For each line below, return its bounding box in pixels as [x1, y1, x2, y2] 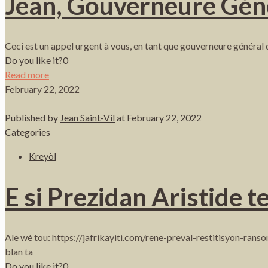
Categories [5, 126, 50, 138]
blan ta [5, 245, 33, 257]
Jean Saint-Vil [60, 112, 115, 124]
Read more [5, 69, 49, 81]
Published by [5, 112, 60, 124]
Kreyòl [29, 150, 56, 162]
